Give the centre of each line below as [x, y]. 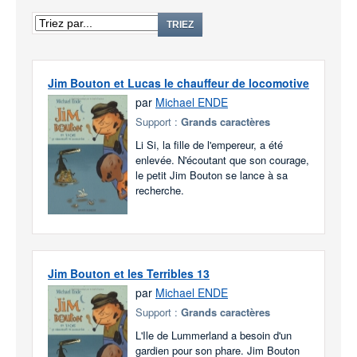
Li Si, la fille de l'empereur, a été [209, 145]
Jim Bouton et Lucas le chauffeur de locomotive [178, 83]
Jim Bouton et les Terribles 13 [129, 273]
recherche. [160, 190]
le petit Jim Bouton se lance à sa [212, 175]
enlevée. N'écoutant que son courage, [222, 160]
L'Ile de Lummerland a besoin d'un [214, 335]
